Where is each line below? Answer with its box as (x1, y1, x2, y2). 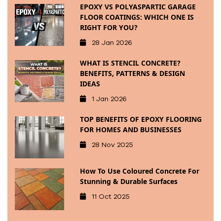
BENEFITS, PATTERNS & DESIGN (79, 69, 185, 78)
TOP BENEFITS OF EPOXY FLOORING (79, 114, 202, 124)
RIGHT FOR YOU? (79, 23, 138, 33)
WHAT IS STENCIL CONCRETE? (79, 58, 181, 68)
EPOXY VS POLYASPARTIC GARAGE (79, 2, 196, 12)
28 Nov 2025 (91, 140, 133, 150)
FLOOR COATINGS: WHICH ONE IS (79, 12, 194, 22)
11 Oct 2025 (91, 192, 130, 202)
